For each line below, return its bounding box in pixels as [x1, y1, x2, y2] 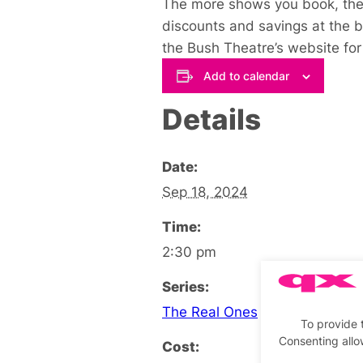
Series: [162, 277, 209, 295]
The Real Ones [162, 302, 258, 320]
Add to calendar [203, 68, 289, 83]
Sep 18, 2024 [162, 182, 248, 200]
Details [162, 101, 261, 136]
